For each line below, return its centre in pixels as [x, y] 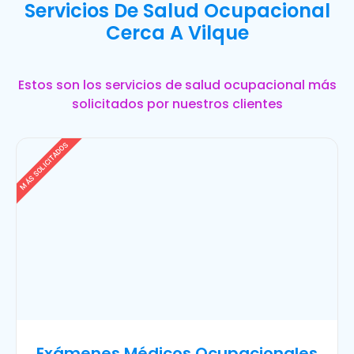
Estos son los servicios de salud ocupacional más [177, 85]
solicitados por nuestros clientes [177, 104]
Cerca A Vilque [177, 32]
